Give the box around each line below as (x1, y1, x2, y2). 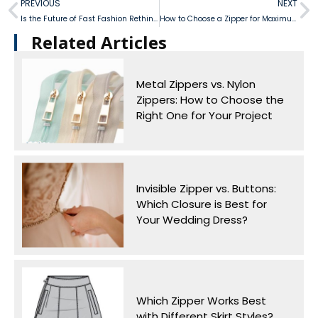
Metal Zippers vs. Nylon (136, 77, 256, 92)
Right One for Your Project (136, 108, 273, 124)
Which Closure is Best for (136, 197, 267, 212)
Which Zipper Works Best (136, 293, 266, 309)
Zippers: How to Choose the (136, 92, 284, 108)
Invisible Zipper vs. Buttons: (136, 181, 276, 197)
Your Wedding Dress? (136, 212, 248, 228)
